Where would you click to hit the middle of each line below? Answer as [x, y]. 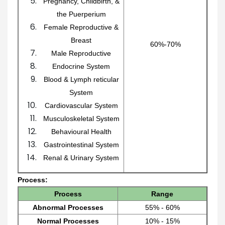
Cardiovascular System [81, 105]
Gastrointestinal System [81, 144]
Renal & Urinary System [81, 157]
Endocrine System [81, 66]
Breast [81, 40]
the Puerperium [81, 14]
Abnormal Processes [68, 207]
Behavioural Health [81, 131]
